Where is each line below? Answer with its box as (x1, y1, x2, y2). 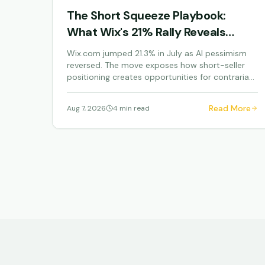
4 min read (113, 104, 150, 113)
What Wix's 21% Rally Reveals (67, 24, 225, 40)
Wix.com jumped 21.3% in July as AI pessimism (67, 48, 247, 59)
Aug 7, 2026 (67, 104, 106, 113)
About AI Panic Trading (67, 41, 190, 56)
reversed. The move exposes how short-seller (67, 60, 245, 70)
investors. (67, 83, 104, 94)
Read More (209, 103, 251, 114)
